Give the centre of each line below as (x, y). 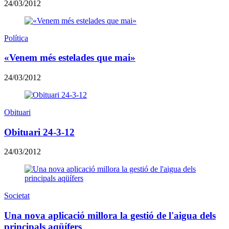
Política (16, 38)
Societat (17, 196)
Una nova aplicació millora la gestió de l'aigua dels (110, 216)
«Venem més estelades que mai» (70, 58)
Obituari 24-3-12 (39, 132)
